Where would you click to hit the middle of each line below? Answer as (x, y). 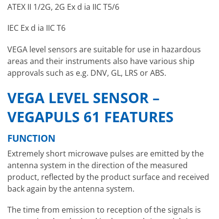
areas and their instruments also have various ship (101, 61)
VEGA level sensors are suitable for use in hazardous (104, 49)
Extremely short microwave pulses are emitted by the (106, 154)
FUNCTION (31, 138)
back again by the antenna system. (71, 189)
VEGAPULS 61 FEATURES (90, 116)
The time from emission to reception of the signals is (104, 210)
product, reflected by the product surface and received (108, 177)
